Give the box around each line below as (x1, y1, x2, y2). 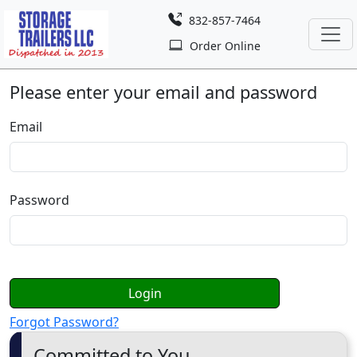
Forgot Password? (10, 313, 119, 331)
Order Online (186, 38, 261, 53)
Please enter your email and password (10, 80, 317, 104)
